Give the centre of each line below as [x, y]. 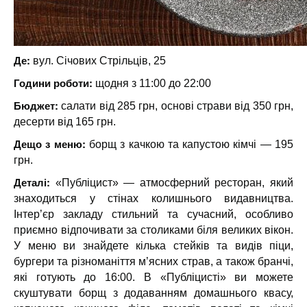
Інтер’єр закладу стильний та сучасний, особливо [153, 214]
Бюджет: [38, 106]
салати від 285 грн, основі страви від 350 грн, [177, 106]
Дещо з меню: [50, 144]
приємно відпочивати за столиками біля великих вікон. [153, 230]
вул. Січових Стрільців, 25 [98, 61]
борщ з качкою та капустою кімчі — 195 [189, 144]
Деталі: [32, 182]
